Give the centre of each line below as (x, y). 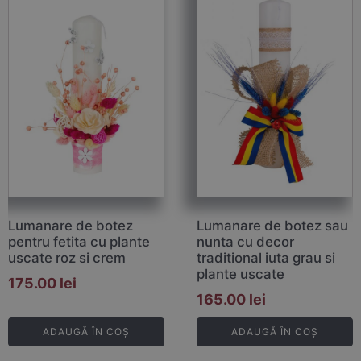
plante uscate (241, 274)
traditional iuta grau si (266, 258)
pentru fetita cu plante (79, 242)
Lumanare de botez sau (272, 226)
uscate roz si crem (67, 258)
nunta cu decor (245, 242)
